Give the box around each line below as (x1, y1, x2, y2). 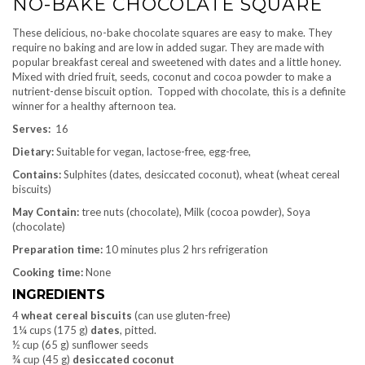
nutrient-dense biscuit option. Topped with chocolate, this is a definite (12, 85, 345, 99)
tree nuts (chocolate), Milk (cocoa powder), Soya (79, 205, 310, 219)
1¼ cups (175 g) (12, 323, 90, 337)
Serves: (12, 122, 55, 136)
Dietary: (12, 145, 54, 159)
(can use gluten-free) (132, 309, 231, 323)
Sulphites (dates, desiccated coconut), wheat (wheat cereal (61, 168, 340, 182)
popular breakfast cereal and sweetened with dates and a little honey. (12, 55, 344, 69)
